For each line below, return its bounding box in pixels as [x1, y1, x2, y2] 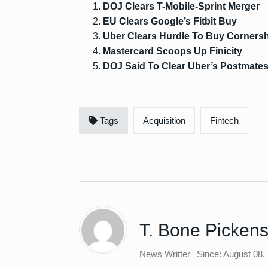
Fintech [210, 115, 239, 126]
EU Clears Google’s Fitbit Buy [103, 16, 237, 26]
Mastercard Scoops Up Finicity [103, 46, 242, 56]
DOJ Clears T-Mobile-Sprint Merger [103, 1, 260, 11]
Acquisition [143, 115, 185, 126]
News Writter [139, 248, 190, 259]
